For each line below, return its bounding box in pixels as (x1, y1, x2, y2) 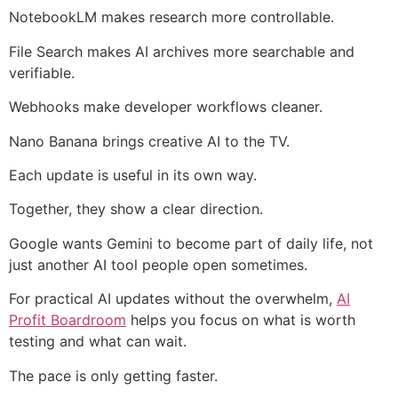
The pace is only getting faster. (9, 366, 218, 385)
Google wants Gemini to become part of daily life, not (9, 234, 373, 252)
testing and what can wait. (9, 332, 187, 351)
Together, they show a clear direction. (9, 200, 263, 219)
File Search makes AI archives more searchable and (9, 42, 354, 60)
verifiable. (9, 63, 75, 82)
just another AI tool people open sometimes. (9, 255, 307, 274)
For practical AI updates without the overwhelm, (9, 290, 337, 308)
